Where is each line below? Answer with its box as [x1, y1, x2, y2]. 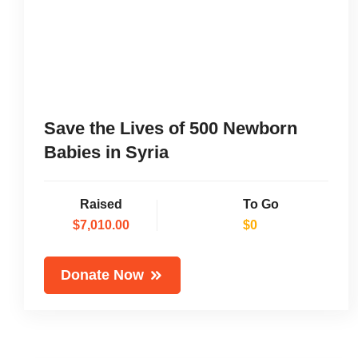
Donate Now [61, 267, 144, 284]
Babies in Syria [44, 142, 169, 163]
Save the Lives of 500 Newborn [44, 118, 297, 139]
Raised [79, 197, 122, 212]
